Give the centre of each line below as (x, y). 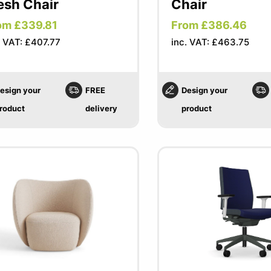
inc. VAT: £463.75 (210, 42)
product (196, 108)
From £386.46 (209, 25)
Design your (204, 90)
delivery (101, 108)
